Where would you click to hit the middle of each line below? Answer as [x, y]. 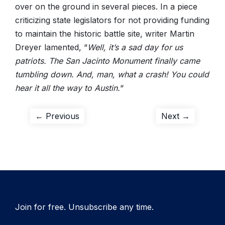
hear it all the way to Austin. [68, 88]
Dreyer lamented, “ [51, 47]
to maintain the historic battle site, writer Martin [105, 34]
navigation [63, 137]
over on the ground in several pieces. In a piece [106, 7]
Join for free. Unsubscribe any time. [84, 207]
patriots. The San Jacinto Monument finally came [107, 61]
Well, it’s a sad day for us [135, 47]
